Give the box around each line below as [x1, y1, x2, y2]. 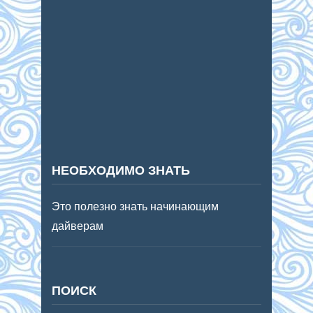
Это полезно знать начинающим [52, 201, 219, 213]
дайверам [52, 220, 103, 233]
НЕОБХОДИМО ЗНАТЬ [52, 162, 190, 177]
